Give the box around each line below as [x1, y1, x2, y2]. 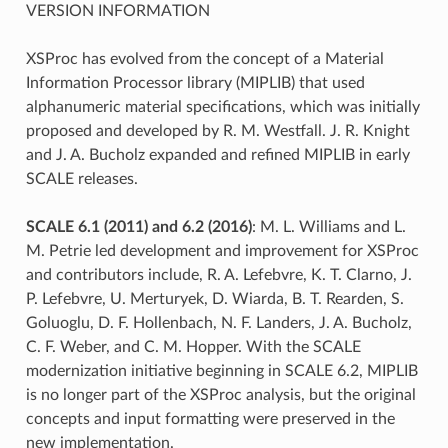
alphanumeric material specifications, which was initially [25, 98, 420, 115]
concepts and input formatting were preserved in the [25, 410, 395, 427]
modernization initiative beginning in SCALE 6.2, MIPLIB [25, 362, 418, 379]
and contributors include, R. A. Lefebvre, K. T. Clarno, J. [25, 266, 412, 283]
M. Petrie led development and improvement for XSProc [25, 242, 419, 259]
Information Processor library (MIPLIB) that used [25, 74, 365, 91]
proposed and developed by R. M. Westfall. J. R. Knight [25, 122, 410, 139]
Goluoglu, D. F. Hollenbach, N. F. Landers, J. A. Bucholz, [25, 314, 412, 331]
